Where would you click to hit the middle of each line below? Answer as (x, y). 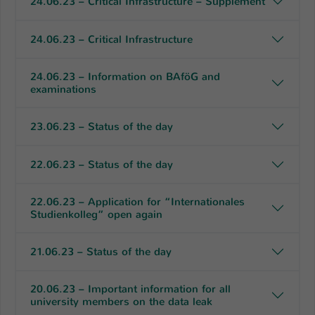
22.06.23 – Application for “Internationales (137, 201)
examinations (63, 89)
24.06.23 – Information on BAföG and (125, 76)
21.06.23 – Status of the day (101, 251)
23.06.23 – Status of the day (102, 126)
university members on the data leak (121, 301)
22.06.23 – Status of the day (102, 164)
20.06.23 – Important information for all (130, 289)
